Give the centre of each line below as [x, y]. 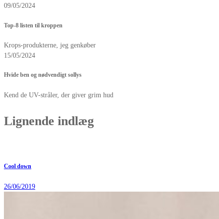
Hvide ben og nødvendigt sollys [43, 75]
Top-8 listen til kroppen [33, 25]
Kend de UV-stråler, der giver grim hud [59, 95]
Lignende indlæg [49, 121]
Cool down [18, 167]
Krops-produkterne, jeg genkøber [50, 45]
